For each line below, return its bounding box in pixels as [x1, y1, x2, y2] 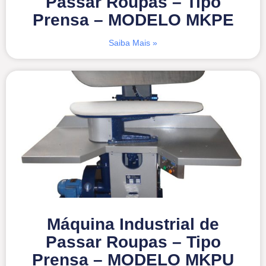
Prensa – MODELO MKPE [32, 10, 234, 29]
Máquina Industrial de [47, 214, 219, 233]
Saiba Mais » [109, 37, 157, 47]
